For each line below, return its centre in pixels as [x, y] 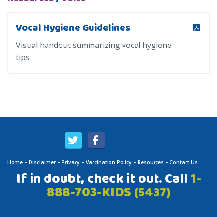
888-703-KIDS [91, 193]
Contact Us [184, 162]
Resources [151, 162]
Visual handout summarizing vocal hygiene [94, 45]
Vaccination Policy [109, 162]
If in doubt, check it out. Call [103, 179]
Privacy [71, 162]
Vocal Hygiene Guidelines [73, 28]
